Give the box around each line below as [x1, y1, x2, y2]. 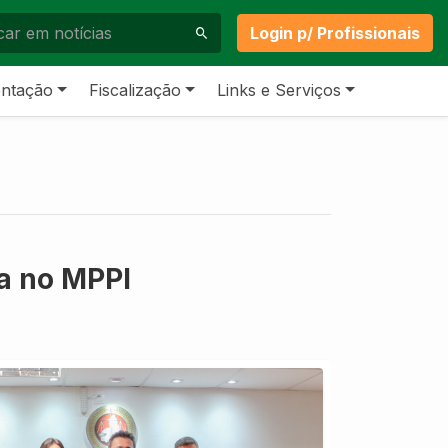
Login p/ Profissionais [249, 22, 420, 43]
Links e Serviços [217, 79, 342, 100]
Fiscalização [89, 79, 182, 100]
